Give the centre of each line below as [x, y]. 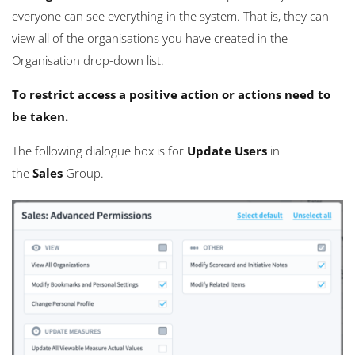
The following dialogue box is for [98, 151]
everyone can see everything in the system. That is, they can [170, 16]
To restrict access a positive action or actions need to [171, 95]
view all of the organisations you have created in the [150, 38]
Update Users [227, 151]
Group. [85, 173]
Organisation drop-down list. [88, 61]
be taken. [40, 117]
